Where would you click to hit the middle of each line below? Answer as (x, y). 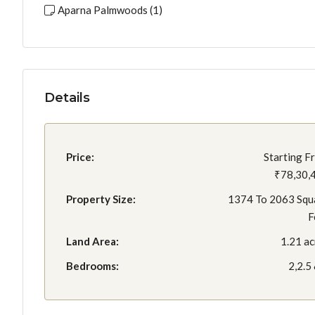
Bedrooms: (92, 266)
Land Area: (92, 241)
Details (67, 98)
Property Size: (101, 199)
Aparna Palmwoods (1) (110, 10)
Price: (80, 157)
